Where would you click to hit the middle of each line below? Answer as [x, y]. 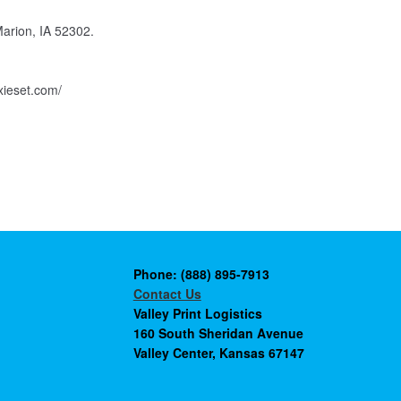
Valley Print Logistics [197, 313]
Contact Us [167, 293]
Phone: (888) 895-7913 [201, 273]
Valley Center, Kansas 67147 [218, 352]
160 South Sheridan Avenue [218, 333]
